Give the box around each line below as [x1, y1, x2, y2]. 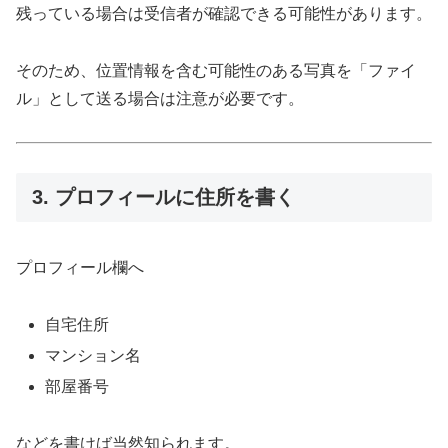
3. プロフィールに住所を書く [32, 185, 295, 208]
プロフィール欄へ [16, 259, 144, 277]
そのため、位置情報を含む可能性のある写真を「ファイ [16, 62, 416, 80]
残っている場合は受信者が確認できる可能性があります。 [16, 5, 432, 23]
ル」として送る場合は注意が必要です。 [16, 90, 304, 108]
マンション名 [45, 347, 142, 364]
